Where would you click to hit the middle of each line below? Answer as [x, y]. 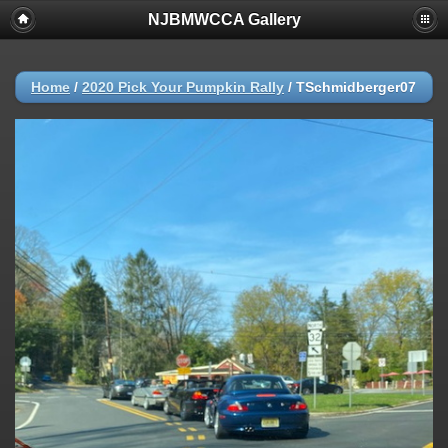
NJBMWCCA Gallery [224, 19]
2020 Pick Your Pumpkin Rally [183, 87]
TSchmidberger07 [356, 87]
